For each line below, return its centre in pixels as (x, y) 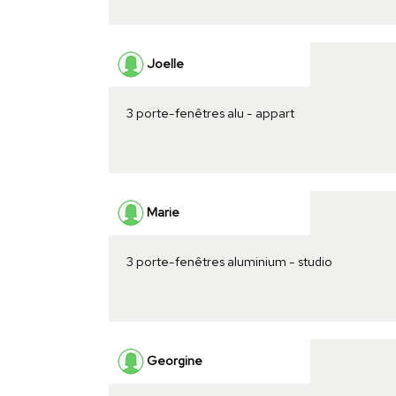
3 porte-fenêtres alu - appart (210, 112)
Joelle (164, 63)
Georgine (173, 360)
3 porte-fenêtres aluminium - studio (229, 261)
